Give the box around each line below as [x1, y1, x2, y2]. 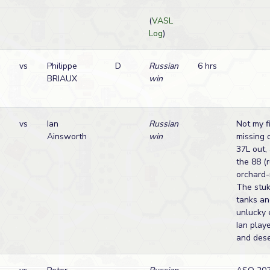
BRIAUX [47, 73, 77, 84]
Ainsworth [47, 131, 87, 142]
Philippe [47, 60, 77, 72]
